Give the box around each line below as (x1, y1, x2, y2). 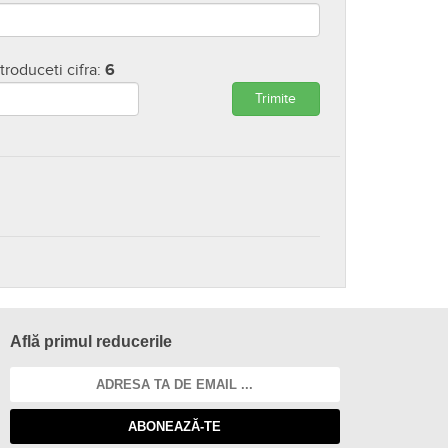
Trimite (255, 90, 297, 108)
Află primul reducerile (9, 333, 172, 351)
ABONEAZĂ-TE (128, 418, 222, 434)
